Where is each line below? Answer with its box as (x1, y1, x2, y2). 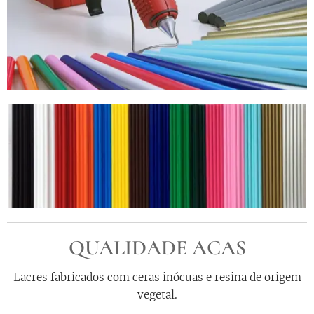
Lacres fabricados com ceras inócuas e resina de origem (13, 270, 301, 284)
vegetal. (137, 287, 177, 301)
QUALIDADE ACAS (68, 234, 246, 261)
